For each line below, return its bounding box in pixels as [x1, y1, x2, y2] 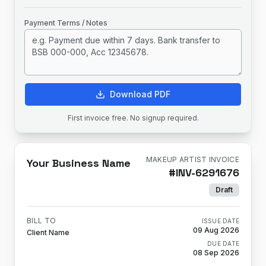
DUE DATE [207, 240, 239, 247]
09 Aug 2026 [193, 226, 239, 235]
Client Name [27, 228, 69, 237]
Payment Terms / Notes [24, 18, 107, 27]
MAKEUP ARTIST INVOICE [145, 155, 239, 164]
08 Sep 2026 [193, 248, 239, 257]
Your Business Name [27, 156, 131, 170]
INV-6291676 [176, 166, 239, 179]
